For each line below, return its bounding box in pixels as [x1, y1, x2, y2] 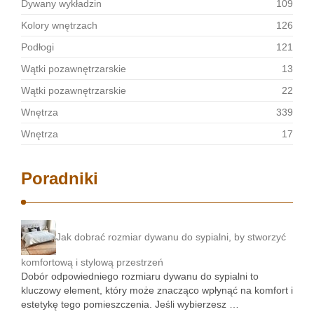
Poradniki [21, 169, 98, 188]
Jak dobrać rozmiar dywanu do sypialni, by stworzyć [56, 231, 286, 243]
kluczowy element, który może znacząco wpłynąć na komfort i [21, 285, 293, 296]
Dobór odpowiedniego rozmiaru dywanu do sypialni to [21, 271, 259, 282]
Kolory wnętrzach [21, 20, 97, 31]
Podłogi [21, 41, 54, 53]
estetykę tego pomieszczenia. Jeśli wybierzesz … [21, 299, 239, 310]
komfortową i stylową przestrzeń [21, 257, 163, 268]
